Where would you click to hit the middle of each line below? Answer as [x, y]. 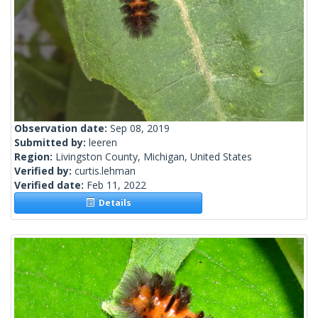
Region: [35, 157]
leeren [103, 143]
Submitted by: [51, 143]
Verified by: [44, 171]
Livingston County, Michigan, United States [154, 157]
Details [113, 203]
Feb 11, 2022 [116, 185]
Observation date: [62, 128]
